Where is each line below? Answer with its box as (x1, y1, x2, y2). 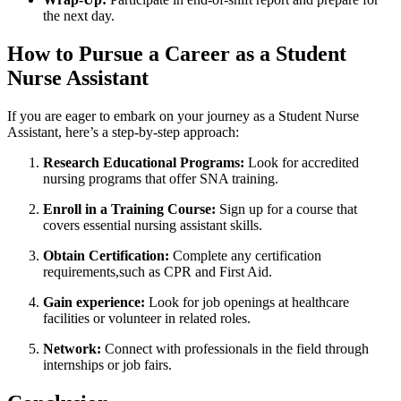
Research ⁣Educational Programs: (43, 155, 244, 171)
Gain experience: (43, 294, 145, 311)
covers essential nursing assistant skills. (43, 218, 262, 234)
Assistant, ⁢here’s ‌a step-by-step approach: (7, 124, 239, 141)
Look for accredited (244, 155, 359, 171)
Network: (43, 341, 101, 357)
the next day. (43, 8, 115, 24)
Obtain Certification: (43, 248, 169, 264)
